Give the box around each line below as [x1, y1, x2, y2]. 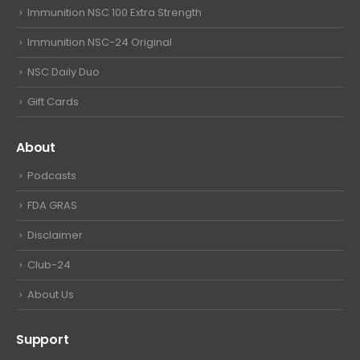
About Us [27, 286, 74, 302]
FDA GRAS [27, 197, 77, 213]
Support [16, 330, 69, 350]
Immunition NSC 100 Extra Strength [27, 5, 202, 21]
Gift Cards [27, 94, 79, 110]
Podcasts [27, 167, 76, 183]
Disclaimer [27, 227, 83, 243]
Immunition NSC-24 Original [27, 35, 172, 51]
